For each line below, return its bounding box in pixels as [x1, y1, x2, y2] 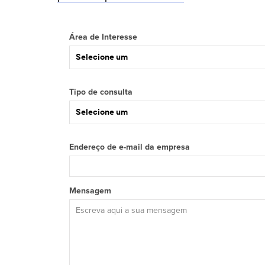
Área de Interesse [69, 32, 137, 43]
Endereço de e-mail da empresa [69, 142, 190, 153]
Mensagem [69, 186, 111, 196]
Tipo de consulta [69, 87, 132, 98]
